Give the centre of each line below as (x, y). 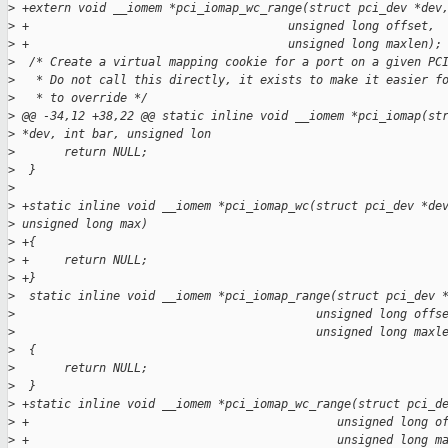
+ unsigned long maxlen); (228, 44)
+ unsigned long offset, (225, 26)
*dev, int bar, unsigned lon (113, 134)
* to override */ (81, 98)
